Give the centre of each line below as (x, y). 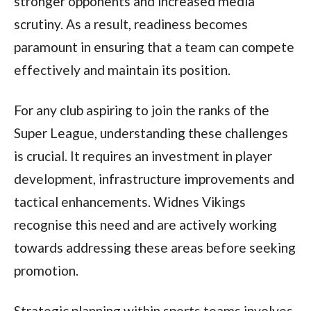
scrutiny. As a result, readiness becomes (131, 24)
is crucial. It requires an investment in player (143, 156)
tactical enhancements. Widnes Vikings (129, 202)
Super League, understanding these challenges (151, 133)
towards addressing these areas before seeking (154, 248)
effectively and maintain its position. (122, 70)
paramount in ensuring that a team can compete (154, 47)
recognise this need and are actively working (145, 225)
